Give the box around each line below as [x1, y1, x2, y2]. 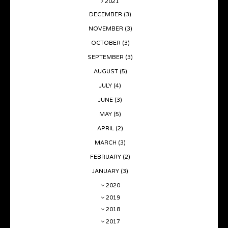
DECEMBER [89, 11, 124, 18]
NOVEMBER [88, 25, 125, 32]
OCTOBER [91, 39, 122, 46]
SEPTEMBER [88, 53, 125, 61]
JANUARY [92, 167, 121, 175]
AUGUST [93, 68, 120, 75]
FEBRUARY [90, 153, 123, 160]
